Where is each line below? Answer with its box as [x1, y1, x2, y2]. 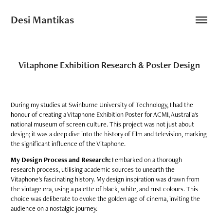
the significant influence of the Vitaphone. [11, 139, 127, 148]
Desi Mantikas [11, 13, 74, 27]
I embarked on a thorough [110, 155, 182, 164]
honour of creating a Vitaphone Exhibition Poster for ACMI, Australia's [11, 110, 199, 119]
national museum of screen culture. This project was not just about [11, 120, 195, 128]
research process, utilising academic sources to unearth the [11, 165, 175, 174]
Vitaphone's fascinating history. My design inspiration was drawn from [11, 175, 200, 183]
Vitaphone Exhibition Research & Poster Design [18, 59, 200, 71]
